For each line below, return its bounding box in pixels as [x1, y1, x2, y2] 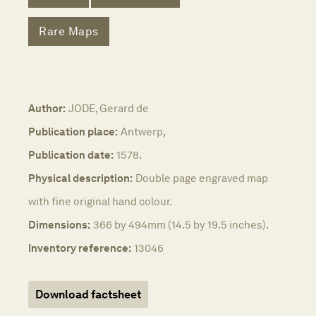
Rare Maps [39, 25, 99, 39]
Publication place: [28, 124, 118, 138]
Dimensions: [28, 217, 90, 231]
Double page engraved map [135, 171, 268, 185]
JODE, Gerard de [68, 101, 149, 115]
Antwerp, [121, 124, 166, 138]
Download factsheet [35, 287, 141, 301]
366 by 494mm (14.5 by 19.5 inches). [93, 217, 269, 231]
